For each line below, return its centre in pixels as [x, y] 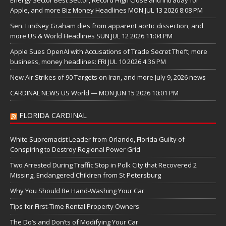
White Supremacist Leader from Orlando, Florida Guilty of [97, 139]
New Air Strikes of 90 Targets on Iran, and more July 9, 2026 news [108, 77]
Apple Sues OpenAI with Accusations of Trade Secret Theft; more [109, 52]
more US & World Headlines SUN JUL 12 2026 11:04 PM [91, 36]
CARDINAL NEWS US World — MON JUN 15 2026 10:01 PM [94, 93]
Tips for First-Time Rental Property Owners [75, 207]
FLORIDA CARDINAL [53, 116]
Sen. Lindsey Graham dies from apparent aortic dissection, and [107, 26]
